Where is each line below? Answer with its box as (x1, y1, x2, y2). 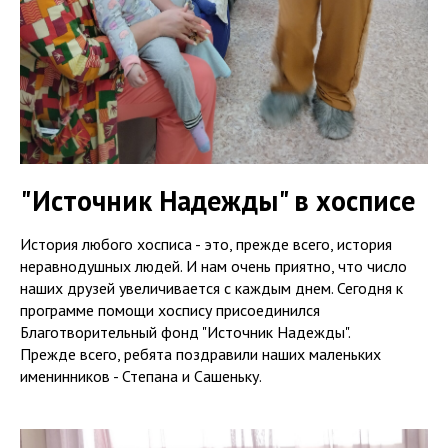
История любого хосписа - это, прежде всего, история (20, 233, 392, 254)
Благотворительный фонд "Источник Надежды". (20, 321, 351, 342)
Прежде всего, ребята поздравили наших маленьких (20, 343, 381, 364)
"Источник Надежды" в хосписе (20, 181, 415, 219)
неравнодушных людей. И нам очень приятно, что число (20, 255, 407, 276)
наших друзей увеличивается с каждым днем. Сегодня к (20, 277, 403, 298)
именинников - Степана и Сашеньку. (20, 365, 262, 386)
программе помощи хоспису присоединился (20, 299, 320, 320)
